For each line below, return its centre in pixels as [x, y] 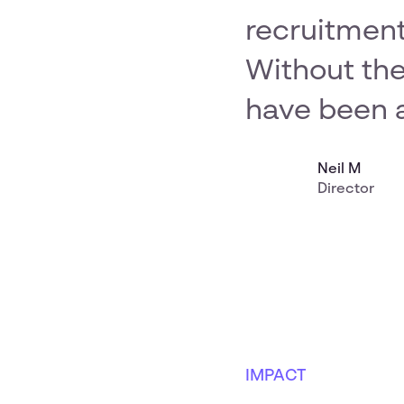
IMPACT [276, 376]
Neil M [339, 169]
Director [346, 189]
